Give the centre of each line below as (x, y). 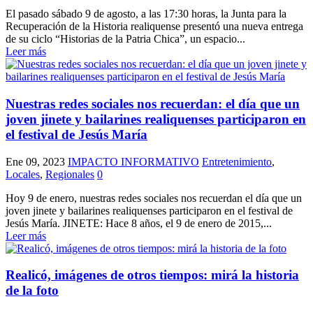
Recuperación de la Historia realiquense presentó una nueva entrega (154, 27)
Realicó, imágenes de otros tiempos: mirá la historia (152, 275)
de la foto (32, 291)
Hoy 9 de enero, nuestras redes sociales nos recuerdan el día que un (154, 198)
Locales (23, 174)
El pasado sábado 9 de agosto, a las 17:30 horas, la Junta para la (146, 14)
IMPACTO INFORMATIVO (133, 161)
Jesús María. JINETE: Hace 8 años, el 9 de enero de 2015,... (139, 223)
